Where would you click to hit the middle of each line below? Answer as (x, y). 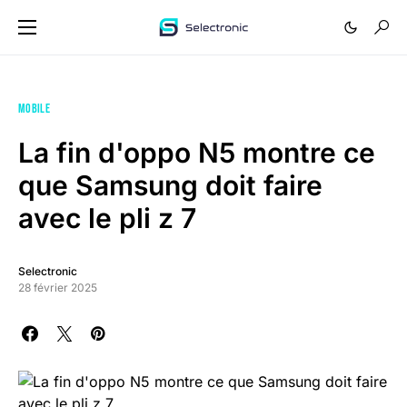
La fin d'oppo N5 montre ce (197, 153)
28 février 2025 (58, 288)
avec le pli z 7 (107, 218)
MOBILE (35, 109)
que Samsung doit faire (170, 185)
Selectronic (48, 271)
